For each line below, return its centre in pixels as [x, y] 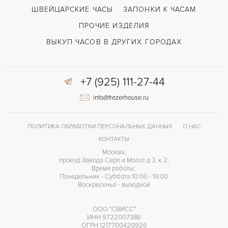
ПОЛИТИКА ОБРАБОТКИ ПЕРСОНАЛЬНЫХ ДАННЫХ [100, 126]
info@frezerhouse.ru [121, 97]
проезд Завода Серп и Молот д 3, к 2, [114, 160]
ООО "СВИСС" [114, 209]
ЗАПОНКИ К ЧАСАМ [160, 9]
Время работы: [114, 168]
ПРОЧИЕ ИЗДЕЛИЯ [114, 26]
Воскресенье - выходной [114, 184]
